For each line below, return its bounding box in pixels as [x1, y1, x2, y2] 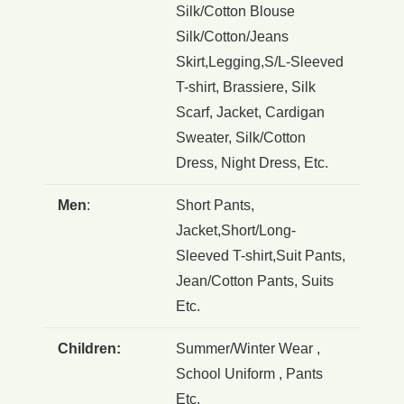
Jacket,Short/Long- [176, 222, 296, 238]
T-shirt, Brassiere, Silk [176, 78, 316, 95]
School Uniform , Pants [176, 365, 323, 381]
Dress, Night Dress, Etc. [176, 154, 328, 170]
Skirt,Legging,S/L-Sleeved [176, 53, 344, 69]
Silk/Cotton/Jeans [176, 28, 289, 44]
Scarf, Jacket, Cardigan [176, 104, 325, 120]
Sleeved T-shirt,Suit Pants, [176, 247, 345, 263]
